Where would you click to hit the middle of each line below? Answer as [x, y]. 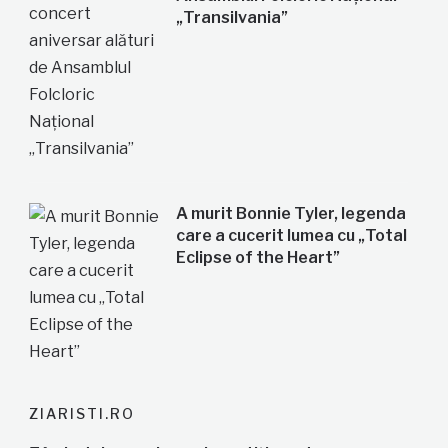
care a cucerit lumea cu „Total [292, 235]
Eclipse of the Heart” [258, 257]
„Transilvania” [232, 17]
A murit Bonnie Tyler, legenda [291, 213]
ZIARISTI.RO [81, 413]
